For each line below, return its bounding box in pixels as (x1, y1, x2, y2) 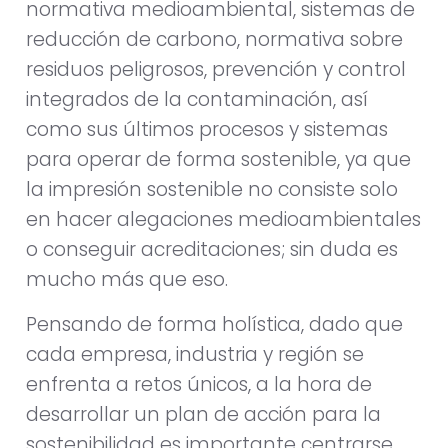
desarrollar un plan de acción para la (26, 400, 381, 428)
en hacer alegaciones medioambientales (26, 206, 421, 234)
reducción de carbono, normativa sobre (26, 26, 403, 54)
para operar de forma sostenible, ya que (26, 146, 411, 174)
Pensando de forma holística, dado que (26, 310, 403, 338)
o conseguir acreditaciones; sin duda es (26, 236, 398, 264)
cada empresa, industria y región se (26, 340, 364, 368)
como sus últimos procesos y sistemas (26, 116, 388, 144)
